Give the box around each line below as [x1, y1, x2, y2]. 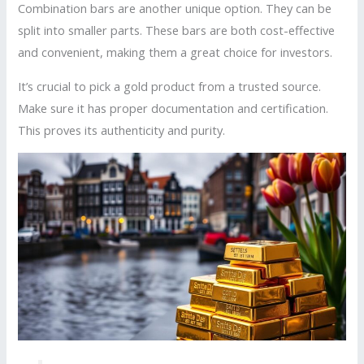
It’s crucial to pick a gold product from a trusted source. [18, 77, 322, 94]
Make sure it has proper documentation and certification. [18, 99, 329, 116]
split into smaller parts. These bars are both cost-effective [18, 22, 336, 39]
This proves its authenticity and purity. [18, 121, 226, 138]
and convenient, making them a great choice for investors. [18, 44, 333, 61]
